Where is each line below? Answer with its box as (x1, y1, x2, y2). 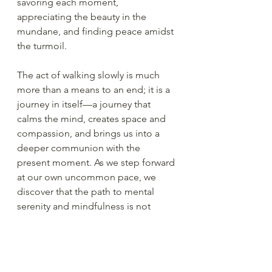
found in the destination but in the (17, 214, 167, 226)
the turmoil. (17, 39, 67, 52)
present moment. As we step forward (17, 156, 177, 168)
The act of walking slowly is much (17, 69, 162, 81)
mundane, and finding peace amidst (17, 25, 176, 37)
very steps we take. (17, 229, 97, 241)
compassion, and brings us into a (17, 127, 162, 139)
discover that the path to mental (17, 185, 157, 197)
